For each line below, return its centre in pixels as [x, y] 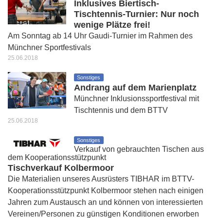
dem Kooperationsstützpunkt [57, 157]
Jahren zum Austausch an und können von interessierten [105, 202]
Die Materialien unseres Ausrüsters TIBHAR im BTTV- [101, 179]
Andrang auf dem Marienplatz [135, 88]
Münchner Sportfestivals [49, 47]
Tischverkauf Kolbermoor [61, 168]
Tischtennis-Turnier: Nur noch [136, 14]
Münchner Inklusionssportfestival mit [136, 99]
